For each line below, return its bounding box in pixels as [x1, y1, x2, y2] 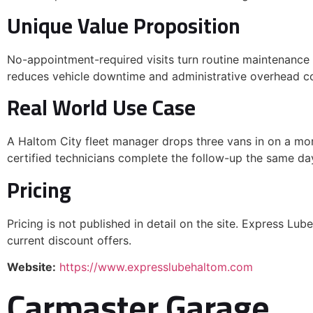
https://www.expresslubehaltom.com [59, 260, 253, 275]
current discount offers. [7, 233, 131, 247]
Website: [7, 260, 56, 275]
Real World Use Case [7, 88, 196, 128]
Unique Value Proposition [7, 6, 240, 45]
